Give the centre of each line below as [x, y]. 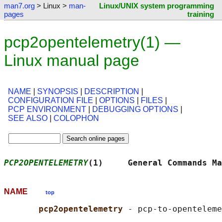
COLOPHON [76, 118]
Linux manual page [72, 60]
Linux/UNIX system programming [157, 6]
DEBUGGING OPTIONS [135, 110]
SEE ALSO [28, 118]
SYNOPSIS [58, 92]
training [201, 14]
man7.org [19, 6]
